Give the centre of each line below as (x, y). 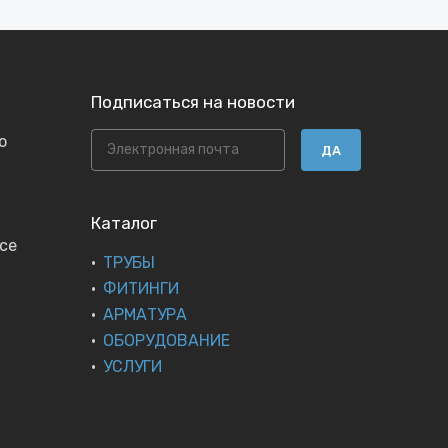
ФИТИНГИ (141, 288)
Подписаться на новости (193, 102)
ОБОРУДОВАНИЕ (166, 340)
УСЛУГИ (132, 366)
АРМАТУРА (145, 314)
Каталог (124, 223)
